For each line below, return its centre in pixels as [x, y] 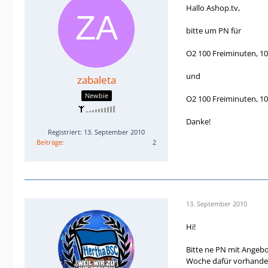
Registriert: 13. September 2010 [96, 132]
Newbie [96, 96]
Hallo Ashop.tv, [213, 7]
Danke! [198, 121]
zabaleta [96, 80]
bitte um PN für [214, 30]
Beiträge [49, 142]
